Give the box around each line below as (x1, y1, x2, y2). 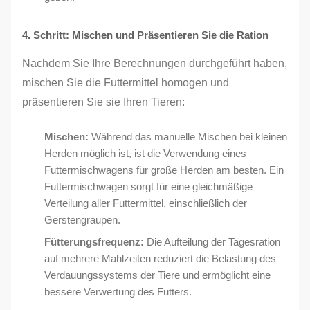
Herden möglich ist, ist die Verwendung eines (44, 147, 246, 159)
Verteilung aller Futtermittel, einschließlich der (44, 197, 247, 209)
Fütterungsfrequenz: (44, 236, 144, 248)
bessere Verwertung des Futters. (44, 286, 192, 298)
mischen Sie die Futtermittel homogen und (22, 77, 229, 89)
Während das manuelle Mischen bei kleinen (89, 131, 287, 143)
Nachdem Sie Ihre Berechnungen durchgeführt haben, (22, 57, 287, 69)
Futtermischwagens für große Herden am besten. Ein (44, 164, 284, 176)
